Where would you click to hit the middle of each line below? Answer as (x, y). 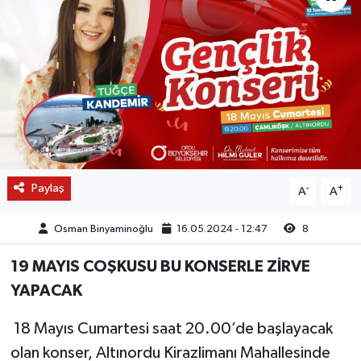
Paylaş (48, 188)
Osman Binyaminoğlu (103, 229)
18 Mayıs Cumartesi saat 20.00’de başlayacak (171, 328)
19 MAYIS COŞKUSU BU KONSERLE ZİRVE (160, 266)
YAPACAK (46, 290)
